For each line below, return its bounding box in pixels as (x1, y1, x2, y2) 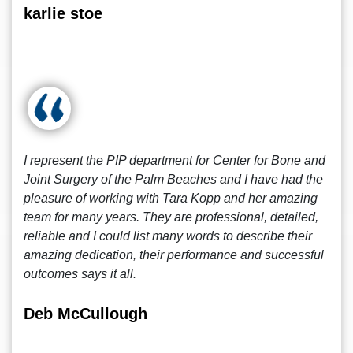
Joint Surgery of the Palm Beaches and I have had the (24, 173, 323, 186)
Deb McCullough (24, 305, 147, 322)
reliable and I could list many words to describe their (24, 229, 312, 243)
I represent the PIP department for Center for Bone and (24, 154, 325, 167)
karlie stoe (24, 5, 102, 22)
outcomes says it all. (24, 267, 136, 281)
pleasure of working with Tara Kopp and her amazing (24, 191, 318, 205)
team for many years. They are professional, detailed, (24, 210, 318, 224)
